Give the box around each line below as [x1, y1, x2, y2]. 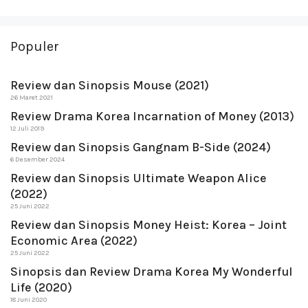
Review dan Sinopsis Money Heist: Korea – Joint [10, 217, 287, 232]
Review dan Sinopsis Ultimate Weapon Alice [10, 170, 267, 186]
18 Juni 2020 [10, 295, 47, 304]
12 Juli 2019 [10, 124, 44, 133]
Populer [10, 38, 59, 54]
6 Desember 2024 [10, 155, 65, 164]
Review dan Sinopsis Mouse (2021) [10, 77, 209, 93]
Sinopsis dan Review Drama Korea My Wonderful [10, 263, 293, 279]
